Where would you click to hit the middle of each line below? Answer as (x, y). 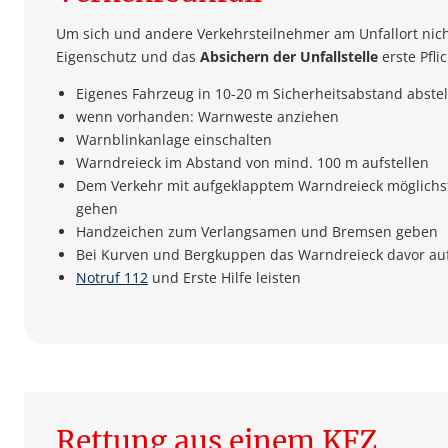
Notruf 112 (112, 278)
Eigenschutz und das (128, 56)
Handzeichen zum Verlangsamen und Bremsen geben (257, 232)
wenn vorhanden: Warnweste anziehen (207, 117)
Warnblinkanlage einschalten (174, 140)
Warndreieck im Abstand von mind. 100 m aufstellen (252, 163)
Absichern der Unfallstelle (289, 56)
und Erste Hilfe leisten (224, 278)
